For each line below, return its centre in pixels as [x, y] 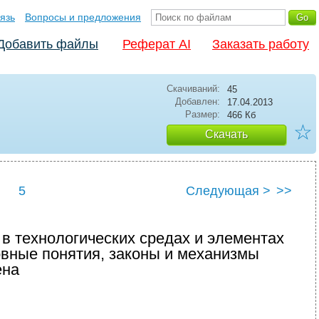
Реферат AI [157, 44]
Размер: [203, 114]
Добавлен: [198, 101]
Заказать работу [261, 44]
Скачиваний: [193, 89]
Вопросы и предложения [83, 17]
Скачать [226, 134]
